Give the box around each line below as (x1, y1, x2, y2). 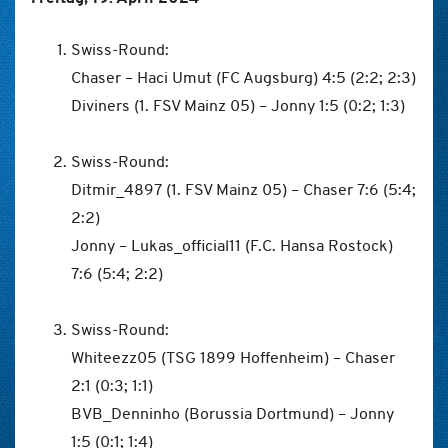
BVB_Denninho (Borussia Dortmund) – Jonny (71, 403, 394, 424)
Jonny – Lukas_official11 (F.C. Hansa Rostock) (71, 235, 393, 256)
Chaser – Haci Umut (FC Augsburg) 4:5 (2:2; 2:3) (71, 67, 416, 88)
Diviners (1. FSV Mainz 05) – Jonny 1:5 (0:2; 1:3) (71, 95, 405, 116)
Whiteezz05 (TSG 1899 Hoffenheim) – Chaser (71, 347, 395, 368)
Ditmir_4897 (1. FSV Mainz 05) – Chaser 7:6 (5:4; (71, 179, 416, 200)
